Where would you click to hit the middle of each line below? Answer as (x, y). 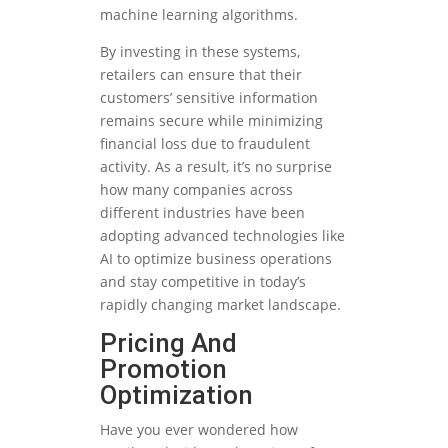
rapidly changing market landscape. (220, 305)
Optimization (176, 395)
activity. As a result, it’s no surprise (216, 167)
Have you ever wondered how (199, 430)
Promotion (163, 369)
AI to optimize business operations (216, 259)
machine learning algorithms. (199, 15)
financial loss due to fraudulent (205, 144)
